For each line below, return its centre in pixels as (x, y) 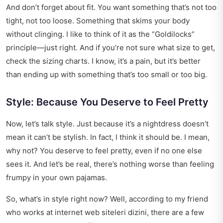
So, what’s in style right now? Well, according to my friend (107, 199)
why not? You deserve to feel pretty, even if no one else (104, 151)
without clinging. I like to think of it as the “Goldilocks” (100, 34)
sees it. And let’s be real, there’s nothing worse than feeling (110, 164)
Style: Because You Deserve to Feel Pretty (107, 102)
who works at (30, 213)
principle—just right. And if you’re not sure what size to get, (111, 48)
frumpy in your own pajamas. (56, 178)
